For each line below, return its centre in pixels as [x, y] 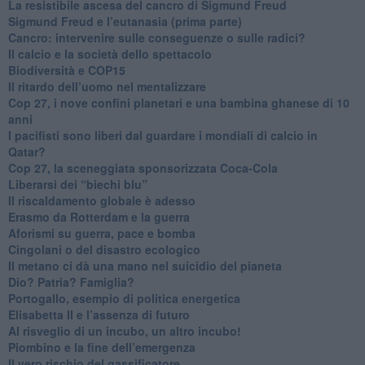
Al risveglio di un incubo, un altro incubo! [124, 330]
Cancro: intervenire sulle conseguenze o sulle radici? [156, 37]
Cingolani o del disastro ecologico [104, 249]
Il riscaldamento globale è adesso [101, 200]
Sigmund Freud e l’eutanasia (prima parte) [125, 21]
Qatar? [26, 151]
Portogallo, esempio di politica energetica [124, 298]
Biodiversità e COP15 [66, 70]
